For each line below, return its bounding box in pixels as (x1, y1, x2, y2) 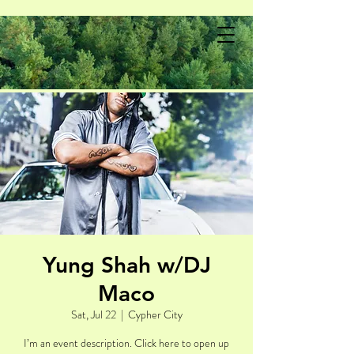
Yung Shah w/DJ (42, 251, 211, 278)
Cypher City (127, 307, 183, 322)
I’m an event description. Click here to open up (24, 335, 229, 351)
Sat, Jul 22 (70, 307, 116, 322)
